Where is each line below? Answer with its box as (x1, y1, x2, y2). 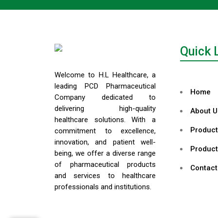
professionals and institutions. (54, 182, 151, 192)
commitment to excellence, (54, 127, 156, 136)
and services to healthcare (54, 171, 156, 181)
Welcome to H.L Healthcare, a (54, 71, 156, 80)
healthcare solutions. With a (54, 115, 156, 125)
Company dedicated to (54, 93, 156, 102)
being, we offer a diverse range (54, 149, 156, 158)
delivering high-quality (54, 104, 156, 113)
